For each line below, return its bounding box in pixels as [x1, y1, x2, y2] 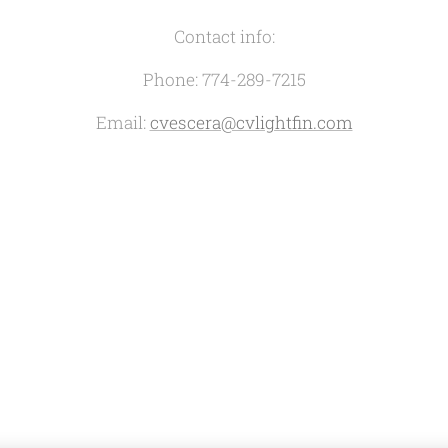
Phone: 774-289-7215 [142, 68, 306, 92]
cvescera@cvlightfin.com [149, 111, 353, 135]
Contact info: [173, 25, 275, 49]
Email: [95, 111, 150, 135]
